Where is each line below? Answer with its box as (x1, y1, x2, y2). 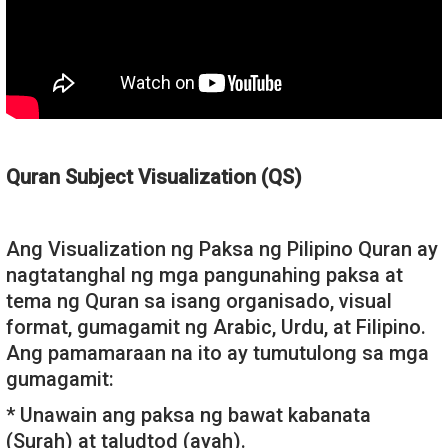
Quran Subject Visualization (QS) (6, 165, 302, 190)
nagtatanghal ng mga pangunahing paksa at (6, 263, 403, 288)
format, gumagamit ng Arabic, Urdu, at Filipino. (6, 315, 426, 340)
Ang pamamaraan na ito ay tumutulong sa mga (6, 341, 429, 366)
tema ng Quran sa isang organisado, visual (6, 289, 392, 314)
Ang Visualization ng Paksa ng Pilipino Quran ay (6, 237, 438, 262)
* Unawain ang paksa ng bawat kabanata (6, 403, 371, 428)
